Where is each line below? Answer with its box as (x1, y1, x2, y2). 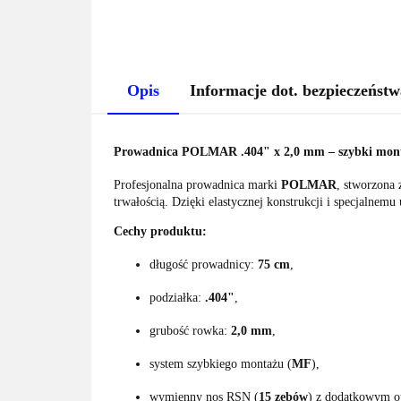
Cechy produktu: (114, 225, 207, 238)
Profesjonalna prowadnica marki (114, 178, 281, 192)
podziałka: (149, 291, 205, 304)
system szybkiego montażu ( (149, 357, 292, 371)
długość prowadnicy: (149, 258, 258, 271)
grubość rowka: (149, 324, 231, 337)
